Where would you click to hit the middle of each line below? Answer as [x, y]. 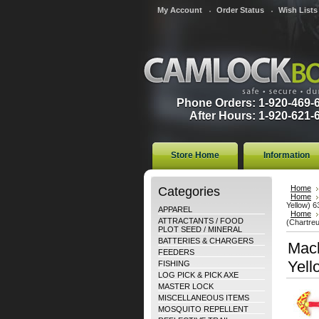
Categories [189, 191]
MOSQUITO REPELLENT [203, 309]
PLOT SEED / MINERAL [200, 229]
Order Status [241, 10]
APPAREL [175, 209]
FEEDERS [176, 252]
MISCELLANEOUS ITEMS [204, 298]
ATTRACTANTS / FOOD [201, 221]
